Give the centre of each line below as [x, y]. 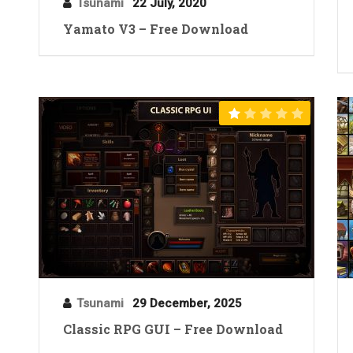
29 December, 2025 [188, 303]
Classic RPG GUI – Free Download [173, 329]
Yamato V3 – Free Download [156, 28]
